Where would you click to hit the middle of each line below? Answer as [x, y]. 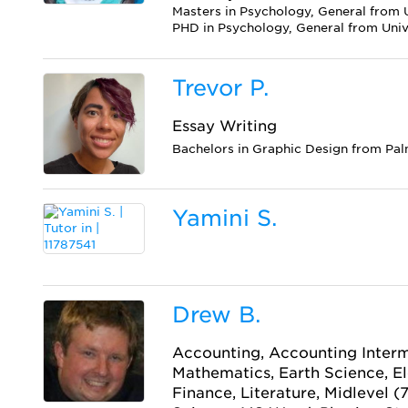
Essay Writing [225, 127]
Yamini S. [225, 219]
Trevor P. [221, 88]
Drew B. [217, 315]
